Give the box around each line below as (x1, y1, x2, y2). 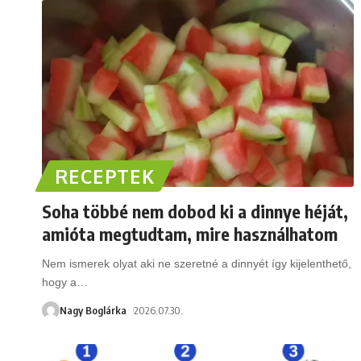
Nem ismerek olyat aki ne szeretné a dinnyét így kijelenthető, (42, 256, 351, 270)
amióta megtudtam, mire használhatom (42, 222, 338, 245)
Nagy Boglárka (60, 303, 127, 317)
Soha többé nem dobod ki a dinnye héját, (42, 199, 348, 222)
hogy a (42, 275, 77, 288)
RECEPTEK (55, 164, 156, 188)
